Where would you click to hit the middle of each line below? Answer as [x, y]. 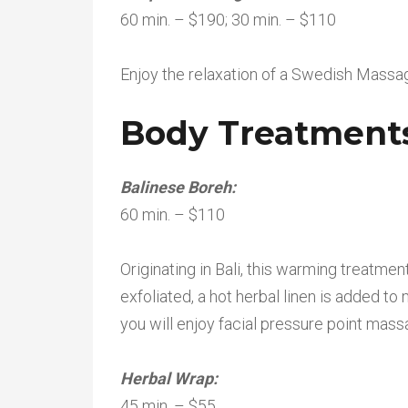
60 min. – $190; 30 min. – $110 [228, 20]
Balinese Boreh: [178, 187]
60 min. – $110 [173, 214]
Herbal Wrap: [171, 378]
